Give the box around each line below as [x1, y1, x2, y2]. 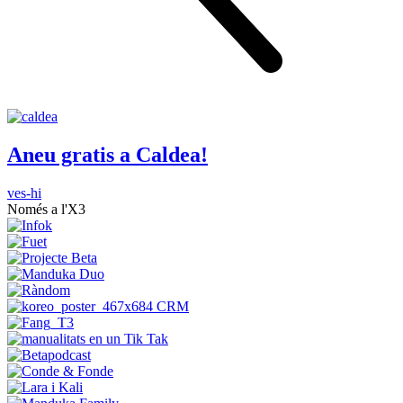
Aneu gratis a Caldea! [7, 143, 208, 167]
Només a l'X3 [7, 201, 85, 218]
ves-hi [7, 185, 41, 201]
